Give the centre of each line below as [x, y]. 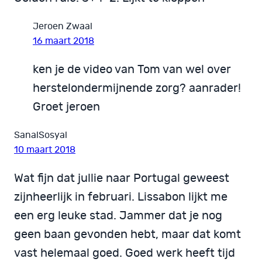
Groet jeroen [66, 107]
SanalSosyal [41, 135]
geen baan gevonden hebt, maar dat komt [127, 234]
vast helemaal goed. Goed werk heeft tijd [125, 253]
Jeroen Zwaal [63, 26]
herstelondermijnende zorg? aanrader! [137, 88]
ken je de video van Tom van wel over [132, 69]
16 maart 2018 [63, 41]
